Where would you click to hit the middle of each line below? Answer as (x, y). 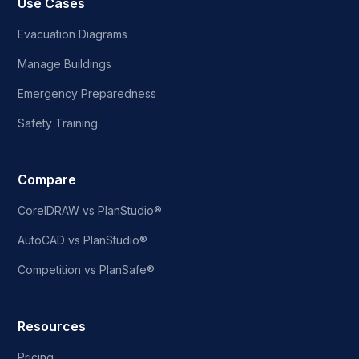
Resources (52, 326)
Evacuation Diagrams (73, 34)
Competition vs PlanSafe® (87, 269)
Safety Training (58, 123)
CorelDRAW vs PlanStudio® (90, 210)
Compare (47, 179)
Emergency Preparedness (87, 93)
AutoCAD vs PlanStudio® (83, 240)
